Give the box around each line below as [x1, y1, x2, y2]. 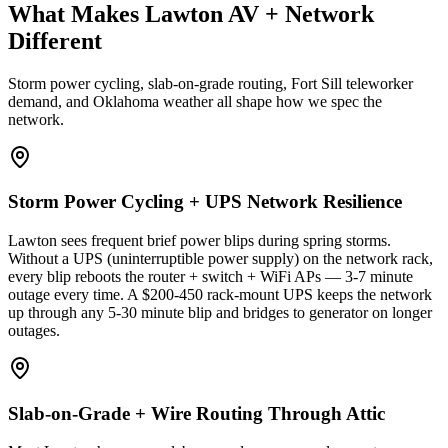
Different [8, 27, 102, 54]
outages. [8, 322, 60, 339]
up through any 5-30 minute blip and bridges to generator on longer [8, 304, 432, 321]
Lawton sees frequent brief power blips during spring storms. [8, 232, 391, 249]
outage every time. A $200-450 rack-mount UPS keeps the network [8, 286, 432, 303]
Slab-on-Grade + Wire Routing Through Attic [8, 402, 385, 424]
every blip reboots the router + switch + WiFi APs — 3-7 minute [8, 268, 413, 285]
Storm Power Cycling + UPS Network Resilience [8, 191, 402, 213]
